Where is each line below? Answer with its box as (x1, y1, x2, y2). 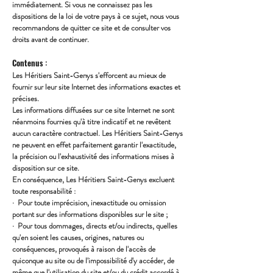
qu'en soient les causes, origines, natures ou (12, 232, 144, 243)
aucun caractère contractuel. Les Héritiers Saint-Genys (12, 127, 183, 139)
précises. (12, 93, 39, 104)
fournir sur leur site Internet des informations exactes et (12, 81, 180, 93)
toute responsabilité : (12, 185, 76, 197)
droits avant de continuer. (12, 34, 89, 45)
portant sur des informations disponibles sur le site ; (12, 208, 168, 220)
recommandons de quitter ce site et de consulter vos (12, 22, 171, 34)
